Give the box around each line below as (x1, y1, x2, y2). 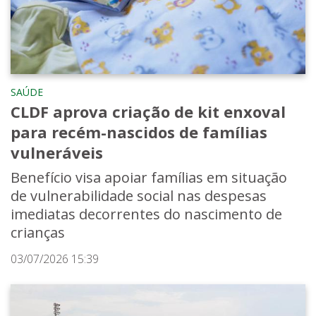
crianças (11, 222, 65, 242)
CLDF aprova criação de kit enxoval (11, 100, 286, 122)
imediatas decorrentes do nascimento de (11, 204, 282, 224)
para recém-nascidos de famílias (11, 121, 267, 142)
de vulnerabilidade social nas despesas (11, 186, 267, 205)
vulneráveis (11, 141, 103, 163)
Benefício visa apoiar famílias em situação (11, 167, 287, 187)
